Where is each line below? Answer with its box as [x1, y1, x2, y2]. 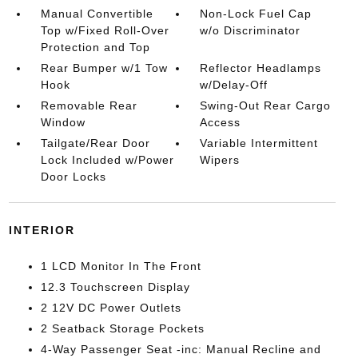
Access [200, 116, 241, 129]
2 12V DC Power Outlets [40, 301, 181, 314]
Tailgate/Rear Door [40, 137, 150, 149]
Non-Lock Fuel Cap [200, 7, 312, 20]
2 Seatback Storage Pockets [40, 322, 205, 335]
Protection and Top [40, 41, 150, 54]
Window [40, 116, 86, 129]
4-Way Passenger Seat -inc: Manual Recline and [40, 343, 321, 356]
